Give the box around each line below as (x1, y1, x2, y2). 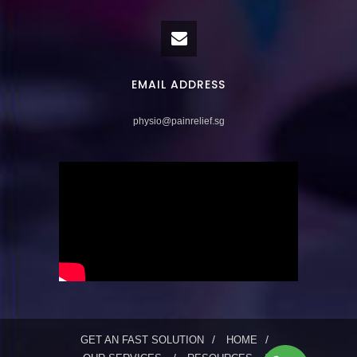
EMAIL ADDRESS (131, 76, 226, 93)
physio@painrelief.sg (132, 116, 225, 127)
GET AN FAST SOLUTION (80, 334, 204, 347)
